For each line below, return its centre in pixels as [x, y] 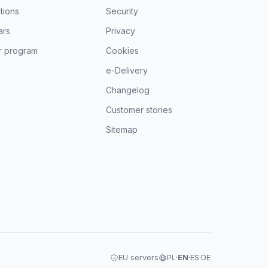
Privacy [121, 31]
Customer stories [139, 110]
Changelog [128, 90]
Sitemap [122, 130]
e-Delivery [127, 70]
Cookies [123, 51]
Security [122, 11]
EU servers [138, 257]
